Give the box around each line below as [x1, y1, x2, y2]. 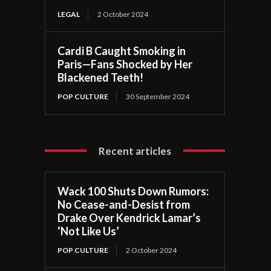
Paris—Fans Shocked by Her [57, 57, 193, 71]
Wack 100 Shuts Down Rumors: [57, 184, 209, 198]
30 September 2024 [126, 91, 190, 101]
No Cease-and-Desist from [57, 197, 191, 211]
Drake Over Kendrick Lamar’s [57, 211, 201, 224]
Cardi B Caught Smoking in [57, 44, 186, 57]
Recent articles [99, 144, 172, 157]
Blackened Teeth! [57, 70, 144, 84]
